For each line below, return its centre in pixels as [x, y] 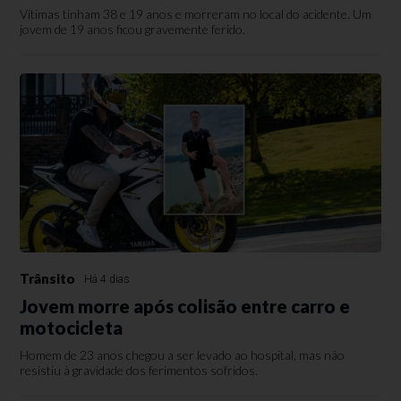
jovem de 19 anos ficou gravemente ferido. [133, 30]
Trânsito [48, 279]
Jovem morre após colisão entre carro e [185, 307]
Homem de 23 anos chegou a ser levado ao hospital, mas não [183, 355]
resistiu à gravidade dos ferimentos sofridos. [139, 371]
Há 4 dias [107, 280]
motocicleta [72, 328]
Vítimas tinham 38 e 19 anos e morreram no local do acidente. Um [196, 14]
